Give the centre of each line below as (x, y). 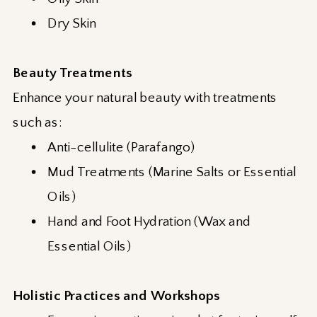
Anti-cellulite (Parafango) (121, 148)
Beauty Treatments (73, 73)
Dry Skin (72, 24)
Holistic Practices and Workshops (116, 296)
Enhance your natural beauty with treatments (145, 98)
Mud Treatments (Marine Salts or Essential (172, 172)
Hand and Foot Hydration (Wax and (149, 222)
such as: (37, 123)
